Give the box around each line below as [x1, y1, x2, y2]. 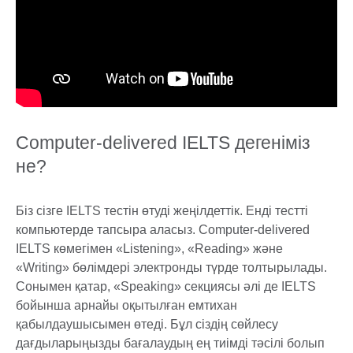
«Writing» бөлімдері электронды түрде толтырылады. [16, 261, 327, 275]
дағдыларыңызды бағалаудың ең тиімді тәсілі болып [16, 336, 325, 351]
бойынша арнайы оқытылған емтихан [16, 299, 237, 313]
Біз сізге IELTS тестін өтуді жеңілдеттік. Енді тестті [16, 204, 308, 218]
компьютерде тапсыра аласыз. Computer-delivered [16, 223, 310, 237]
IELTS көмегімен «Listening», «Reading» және [16, 242, 283, 256]
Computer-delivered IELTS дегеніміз [16, 132, 310, 154]
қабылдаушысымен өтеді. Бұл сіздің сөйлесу [16, 318, 278, 332]
